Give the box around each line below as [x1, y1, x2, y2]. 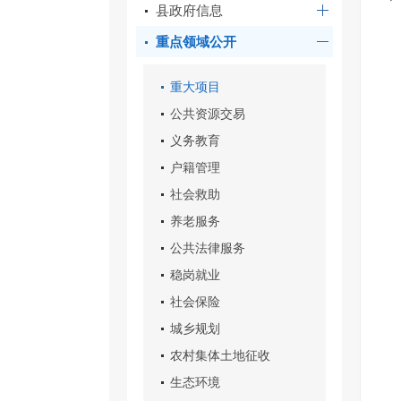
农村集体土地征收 [170, 348, 270, 363]
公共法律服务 [170, 241, 245, 255]
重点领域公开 [156, 34, 236, 49]
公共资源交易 [170, 107, 245, 121]
